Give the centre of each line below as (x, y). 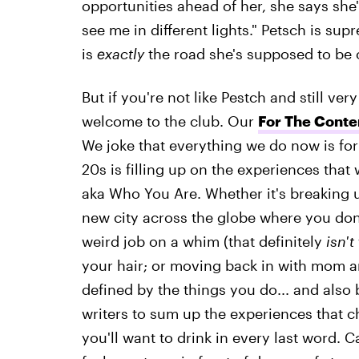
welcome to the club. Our (169, 121)
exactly (120, 54)
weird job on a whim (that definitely (204, 241)
